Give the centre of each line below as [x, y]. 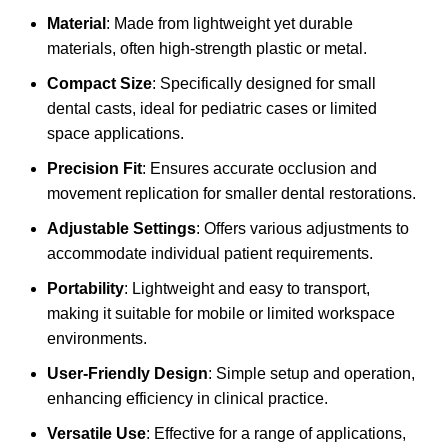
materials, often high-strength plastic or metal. [207, 49]
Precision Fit [94, 169]
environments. [97, 339]
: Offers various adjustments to [302, 229]
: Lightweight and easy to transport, [247, 289]
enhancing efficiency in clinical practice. [187, 399]
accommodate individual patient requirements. [210, 254]
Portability [85, 289]
